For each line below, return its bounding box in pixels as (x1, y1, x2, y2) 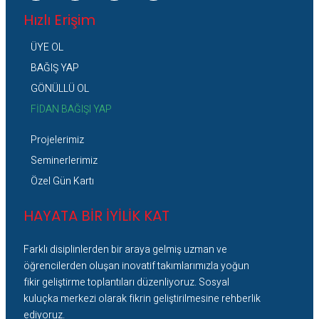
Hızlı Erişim (23, 10, 95, 31)
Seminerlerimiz (31, 153, 98, 169)
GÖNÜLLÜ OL (31, 81, 89, 97)
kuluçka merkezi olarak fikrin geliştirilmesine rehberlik (23, 291, 261, 307)
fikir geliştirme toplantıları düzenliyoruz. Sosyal (23, 275, 229, 291)
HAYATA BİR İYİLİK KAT (23, 206, 169, 226)
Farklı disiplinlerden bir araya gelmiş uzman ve (23, 242, 227, 258)
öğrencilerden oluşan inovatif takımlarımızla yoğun (23, 258, 249, 274)
